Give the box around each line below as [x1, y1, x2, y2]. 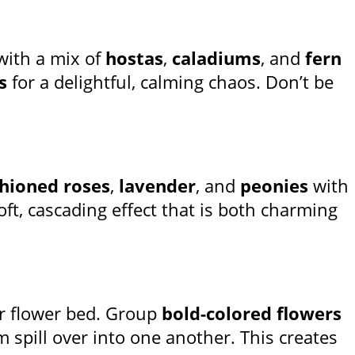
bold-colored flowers [162, 301, 342, 326]
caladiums [172, 46, 261, 71]
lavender [119, 174, 196, 198]
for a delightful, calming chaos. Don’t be [7, 70, 334, 94]
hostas [105, 46, 163, 71]
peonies [240, 174, 308, 198]
